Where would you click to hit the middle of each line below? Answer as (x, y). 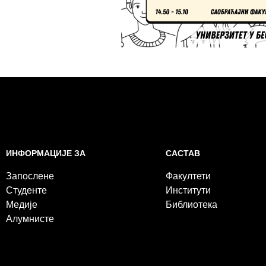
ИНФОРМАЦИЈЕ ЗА (46, 153)
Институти (188, 190)
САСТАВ (183, 153)
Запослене (30, 176)
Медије (22, 205)
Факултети (188, 176)
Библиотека (191, 204)
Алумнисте (30, 219)
